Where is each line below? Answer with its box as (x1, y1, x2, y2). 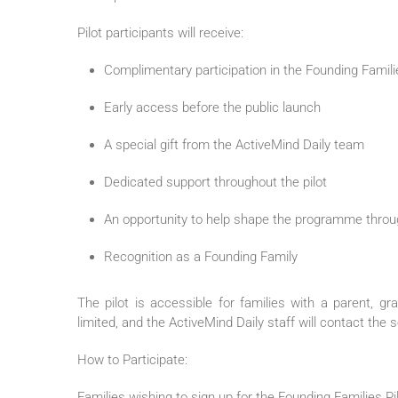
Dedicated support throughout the (104, 174, 303, 191)
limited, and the (77, 314, 169, 331)
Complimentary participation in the (104, 62, 306, 79)
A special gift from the (104, 137, 235, 154)
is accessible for (129, 295, 241, 312)
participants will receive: (102, 25, 243, 42)
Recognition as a (104, 249, 204, 266)
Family (257, 249, 298, 266)
